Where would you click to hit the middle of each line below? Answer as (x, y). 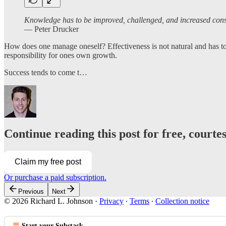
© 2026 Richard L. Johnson (48, 201)
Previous (31, 192)
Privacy (111, 201)
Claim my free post (48, 162)
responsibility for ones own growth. (61, 55)
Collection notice (182, 201)
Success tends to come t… (46, 72)
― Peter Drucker (51, 29)
